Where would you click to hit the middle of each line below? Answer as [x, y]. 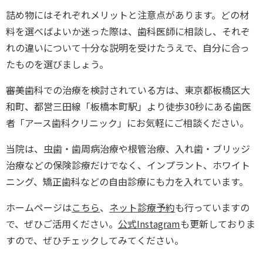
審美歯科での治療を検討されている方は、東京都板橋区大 [128, 90]
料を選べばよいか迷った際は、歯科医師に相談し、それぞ [128, 31]
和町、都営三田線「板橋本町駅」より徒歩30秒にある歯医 [129, 106]
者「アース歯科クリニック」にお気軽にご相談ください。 [127, 122]
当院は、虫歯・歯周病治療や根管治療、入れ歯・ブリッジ [128, 148]
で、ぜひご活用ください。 [62, 223]
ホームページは [39, 207]
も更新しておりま [218, 223]
